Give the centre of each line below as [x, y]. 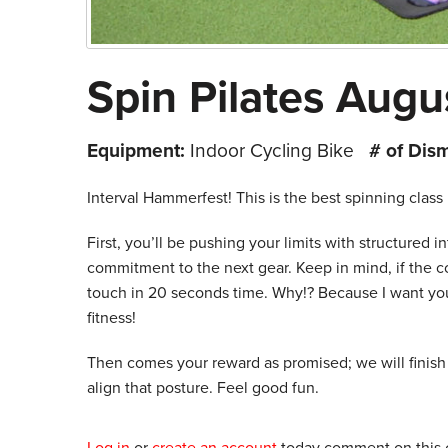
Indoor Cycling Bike [272, 150]
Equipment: [136, 150]
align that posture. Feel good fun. [203, 387]
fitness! [111, 317]
